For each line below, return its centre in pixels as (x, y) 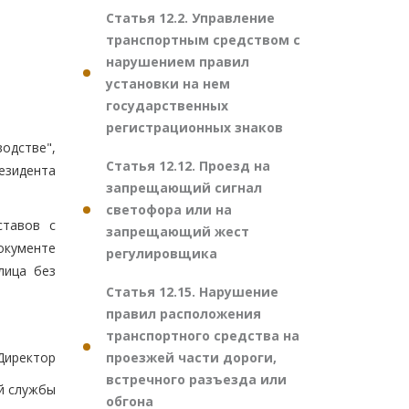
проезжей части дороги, (191, 357)
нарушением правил (178, 62)
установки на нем (168, 84)
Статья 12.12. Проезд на (188, 166)
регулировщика (162, 253)
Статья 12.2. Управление (190, 18)
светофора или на (169, 210)
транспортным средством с (203, 40)
